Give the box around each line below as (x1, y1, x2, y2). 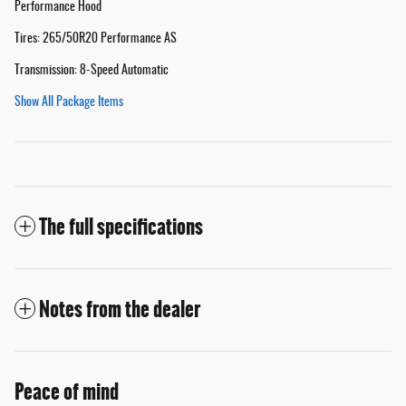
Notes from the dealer (39, 294, 200, 324)
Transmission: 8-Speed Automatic (14, 63, 169, 77)
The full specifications (39, 211, 203, 242)
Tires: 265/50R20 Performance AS (14, 32, 177, 45)
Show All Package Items (14, 95, 123, 109)
